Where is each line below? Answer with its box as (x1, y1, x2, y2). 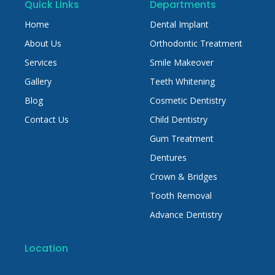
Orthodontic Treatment (150, 37, 242, 49)
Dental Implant (150, 18, 209, 30)
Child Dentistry (150, 113, 207, 125)
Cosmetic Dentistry (150, 94, 226, 106)
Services (25, 56, 57, 68)
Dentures (150, 151, 187, 163)
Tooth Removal (150, 189, 212, 201)
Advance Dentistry (150, 208, 222, 220)
